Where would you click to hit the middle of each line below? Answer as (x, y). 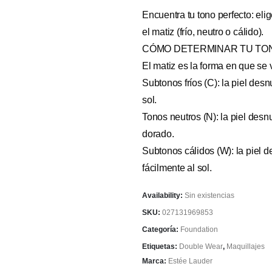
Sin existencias (209, 195)
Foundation (199, 229)
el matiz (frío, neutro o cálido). (203, 32)
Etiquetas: (161, 246)
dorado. (158, 134)
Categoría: (161, 229)
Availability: (163, 195)
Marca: (155, 261)
